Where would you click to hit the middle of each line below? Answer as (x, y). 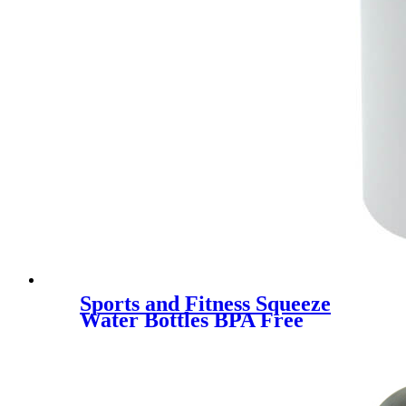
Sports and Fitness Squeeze (205, 303)
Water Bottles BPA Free (192, 319)
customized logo (154, 336)
